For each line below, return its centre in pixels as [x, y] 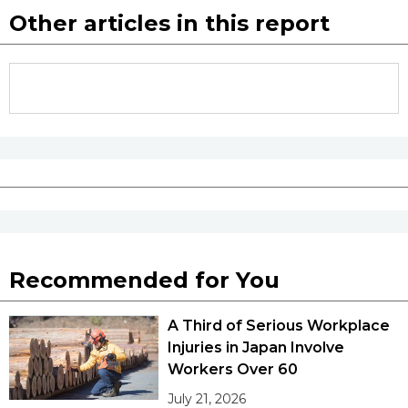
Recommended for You [144, 280]
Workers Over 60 [233, 370]
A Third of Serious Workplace [279, 326]
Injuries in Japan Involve [256, 348]
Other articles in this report [169, 24]
